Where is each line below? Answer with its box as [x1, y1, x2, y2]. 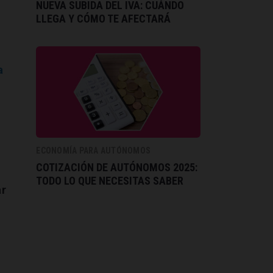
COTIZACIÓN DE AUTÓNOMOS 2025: [36, 160, 198, 174]
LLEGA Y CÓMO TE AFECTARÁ [36, 12, 171, 26]
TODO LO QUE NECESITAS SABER [36, 174, 184, 187]
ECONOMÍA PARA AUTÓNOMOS [36, 145, 151, 155]
